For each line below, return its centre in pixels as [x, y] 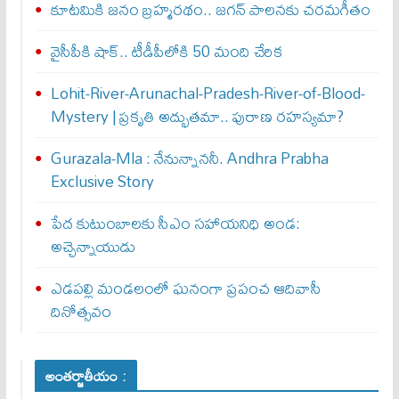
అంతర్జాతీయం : [85, 376]
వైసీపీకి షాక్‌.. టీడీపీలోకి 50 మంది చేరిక [166, 52]
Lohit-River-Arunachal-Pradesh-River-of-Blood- [208, 94]
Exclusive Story [102, 182]
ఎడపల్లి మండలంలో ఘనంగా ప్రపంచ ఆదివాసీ [186, 289]
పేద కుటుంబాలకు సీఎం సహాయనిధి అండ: [175, 224]
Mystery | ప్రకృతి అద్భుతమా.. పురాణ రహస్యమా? [197, 117]
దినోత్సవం [81, 312]
